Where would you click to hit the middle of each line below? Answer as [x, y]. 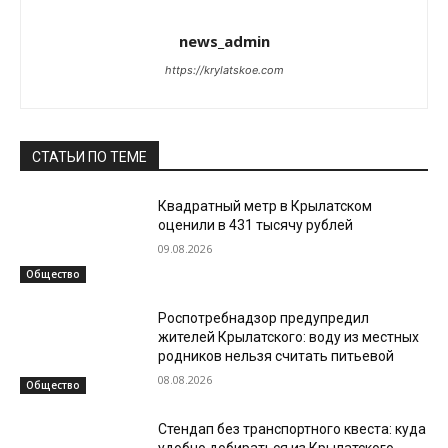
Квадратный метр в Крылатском [265, 206]
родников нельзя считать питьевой [276, 355]
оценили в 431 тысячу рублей [256, 225]
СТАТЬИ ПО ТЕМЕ [89, 157]
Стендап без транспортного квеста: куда [292, 429]
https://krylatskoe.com [224, 70]
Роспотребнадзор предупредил [264, 317]
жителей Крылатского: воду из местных [289, 336]
